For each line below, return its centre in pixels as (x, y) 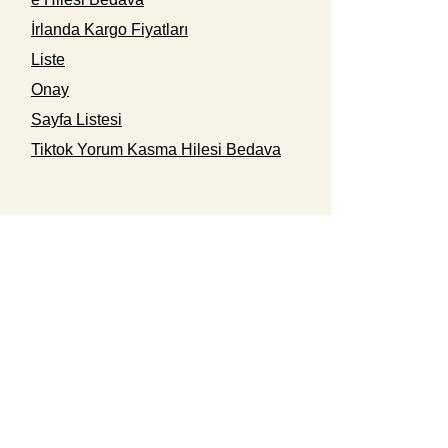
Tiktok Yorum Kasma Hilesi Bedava (156, 149)
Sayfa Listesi (76, 119)
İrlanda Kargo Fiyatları (109, 29)
